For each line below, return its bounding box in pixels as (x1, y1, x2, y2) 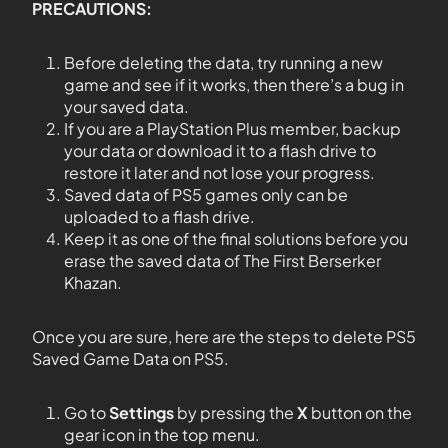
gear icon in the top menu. (64, 424, 260, 446)
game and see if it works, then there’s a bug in (64, 74, 404, 96)
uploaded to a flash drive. (64, 206, 255, 228)
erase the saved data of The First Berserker (64, 250, 381, 272)
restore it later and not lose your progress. (64, 162, 375, 184)
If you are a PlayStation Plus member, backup (64, 118, 401, 140)
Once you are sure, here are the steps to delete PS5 (32, 326, 416, 348)
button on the (308, 402, 412, 424)
